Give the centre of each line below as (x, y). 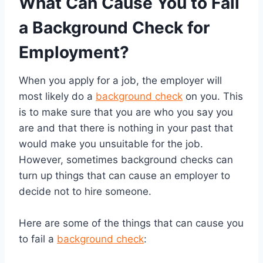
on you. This (213, 97)
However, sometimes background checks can (126, 160)
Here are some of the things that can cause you (131, 223)
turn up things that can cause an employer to (124, 176)
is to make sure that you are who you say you (126, 112)
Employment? (74, 53)
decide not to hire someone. (85, 192)
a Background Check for (114, 28)
